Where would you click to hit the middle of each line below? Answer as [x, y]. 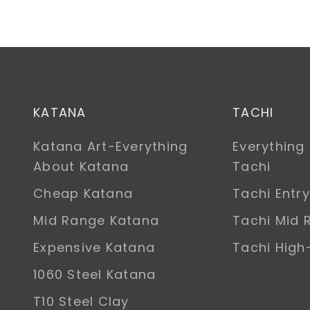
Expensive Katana [94, 247]
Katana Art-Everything [111, 146]
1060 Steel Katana [95, 274]
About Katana [81, 166]
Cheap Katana [83, 193]
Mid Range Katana [97, 220]
